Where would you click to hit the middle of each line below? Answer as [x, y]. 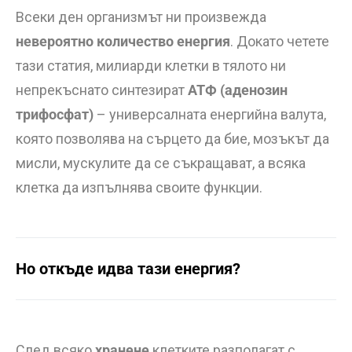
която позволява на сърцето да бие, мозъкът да [172, 139]
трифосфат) [55, 114]
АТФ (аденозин [238, 90]
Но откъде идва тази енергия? [128, 269]
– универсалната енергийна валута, [210, 114]
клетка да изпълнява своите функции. [139, 187]
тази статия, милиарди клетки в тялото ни [151, 66]
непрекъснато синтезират [102, 90]
